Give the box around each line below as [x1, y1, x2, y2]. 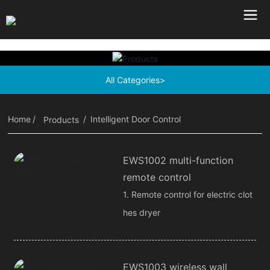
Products [43, 114, 80, 125]
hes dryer [122, 207, 160, 218]
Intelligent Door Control [90, 113, 181, 124]
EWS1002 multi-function [122, 154, 233, 166]
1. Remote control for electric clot [122, 189, 253, 199]
